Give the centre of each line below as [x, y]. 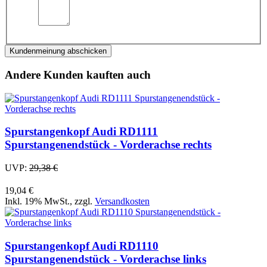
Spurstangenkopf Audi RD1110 [82, 246]
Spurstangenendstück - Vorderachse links [105, 259]
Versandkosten [122, 201]
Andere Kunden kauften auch [78, 74]
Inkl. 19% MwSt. [37, 201]
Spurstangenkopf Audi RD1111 [81, 132]
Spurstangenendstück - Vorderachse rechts [108, 145]
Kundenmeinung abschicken [58, 51]
